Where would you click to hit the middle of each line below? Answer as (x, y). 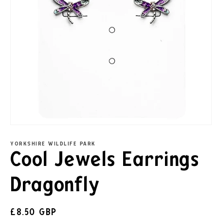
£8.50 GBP (34, 212)
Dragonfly (55, 185)
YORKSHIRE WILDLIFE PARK (53, 144)
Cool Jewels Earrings (105, 160)
